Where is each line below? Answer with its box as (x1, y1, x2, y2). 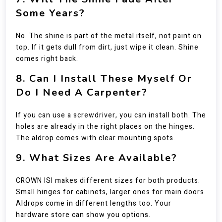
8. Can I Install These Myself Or (16, 72, 192, 85)
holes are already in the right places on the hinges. (16, 121, 195, 132)
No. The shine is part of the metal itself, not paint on (16, 31, 202, 41)
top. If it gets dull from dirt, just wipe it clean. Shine (16, 42, 199, 53)
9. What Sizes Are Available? (16, 151, 177, 165)
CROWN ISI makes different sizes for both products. (16, 175, 200, 186)
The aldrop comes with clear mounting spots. (16, 133, 175, 143)
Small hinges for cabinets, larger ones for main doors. (16, 187, 206, 197)
